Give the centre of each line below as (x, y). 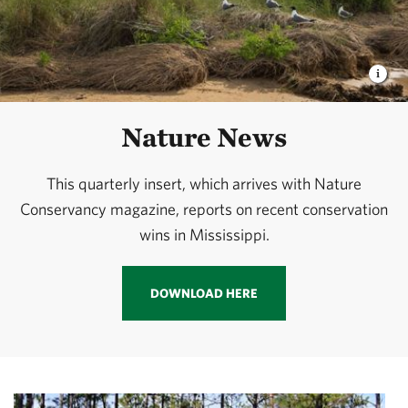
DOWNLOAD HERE (204, 294)
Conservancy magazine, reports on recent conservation (204, 209)
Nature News (204, 137)
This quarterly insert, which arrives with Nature (204, 184)
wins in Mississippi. (204, 235)
